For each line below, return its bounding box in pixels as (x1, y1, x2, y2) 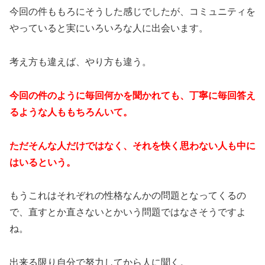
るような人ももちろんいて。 (9, 106, 132, 117)
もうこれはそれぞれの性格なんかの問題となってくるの (9, 190, 246, 201)
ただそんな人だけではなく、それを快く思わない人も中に (9, 140, 256, 151)
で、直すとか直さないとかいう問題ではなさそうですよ (9, 207, 246, 218)
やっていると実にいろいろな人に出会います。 (9, 23, 208, 34)
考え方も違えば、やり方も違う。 (9, 57, 151, 67)
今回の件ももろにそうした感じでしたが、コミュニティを (9, 7, 256, 17)
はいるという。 (9, 157, 76, 167)
